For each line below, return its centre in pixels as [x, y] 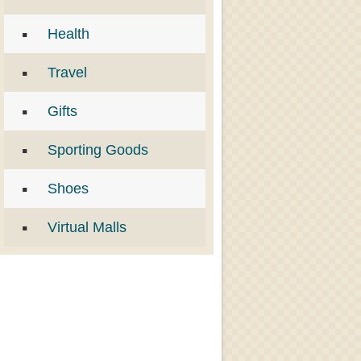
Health [68, 34]
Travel [67, 73]
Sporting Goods [98, 150]
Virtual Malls [87, 227]
